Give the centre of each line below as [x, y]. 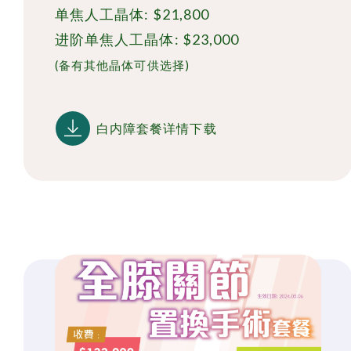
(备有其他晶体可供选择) [122, 65]
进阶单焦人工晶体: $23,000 [147, 40]
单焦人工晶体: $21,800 [132, 14]
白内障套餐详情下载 [157, 128]
